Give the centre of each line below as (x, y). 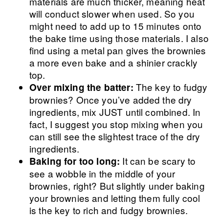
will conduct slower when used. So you (112, 13)
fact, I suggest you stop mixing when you (116, 124)
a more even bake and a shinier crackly (114, 62)
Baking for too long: (76, 161)
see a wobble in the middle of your (102, 173)
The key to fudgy (172, 87)
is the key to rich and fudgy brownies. (109, 210)
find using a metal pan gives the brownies (118, 50)
